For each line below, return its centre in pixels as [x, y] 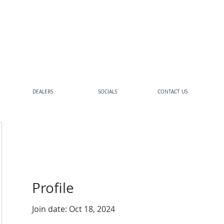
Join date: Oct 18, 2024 [73, 209]
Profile [53, 187]
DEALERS [42, 91]
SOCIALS [107, 91]
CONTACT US [172, 91]
